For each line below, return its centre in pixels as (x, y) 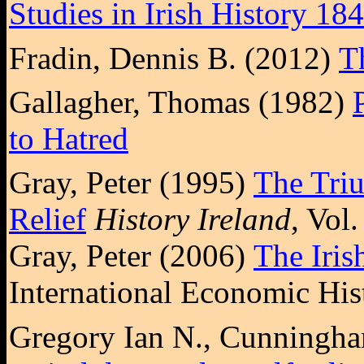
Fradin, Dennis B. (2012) (174, 58)
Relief (48, 219)
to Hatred (69, 138)
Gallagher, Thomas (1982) (181, 102)
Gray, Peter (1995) (131, 183)
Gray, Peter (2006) (131, 256)
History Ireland (193, 219)
